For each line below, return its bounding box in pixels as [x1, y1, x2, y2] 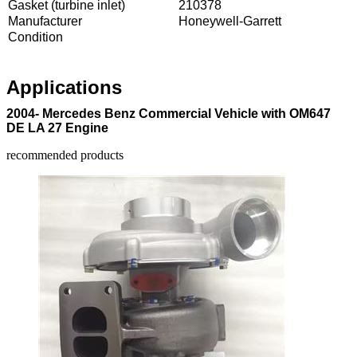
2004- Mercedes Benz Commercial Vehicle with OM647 [6, 106, 331, 120]
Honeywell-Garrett [178, 14, 281, 28]
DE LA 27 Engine [6, 120, 108, 135]
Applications [6, 76, 122, 98]
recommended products [6, 147, 124, 162]
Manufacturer [8, 14, 82, 28]
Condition [8, 29, 63, 44]
